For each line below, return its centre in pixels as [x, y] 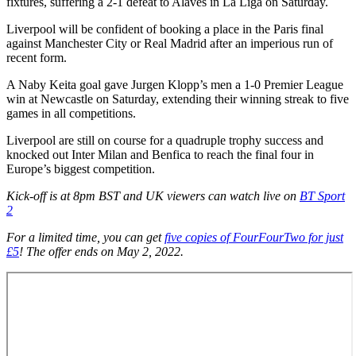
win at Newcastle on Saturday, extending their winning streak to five [178, 99]
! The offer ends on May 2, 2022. [101, 251]
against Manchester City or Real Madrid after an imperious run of [170, 43]
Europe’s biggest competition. [84, 168]
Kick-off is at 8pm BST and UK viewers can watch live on [153, 195]
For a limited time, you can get [85, 237]
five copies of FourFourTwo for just [254, 237]
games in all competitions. [73, 113]
